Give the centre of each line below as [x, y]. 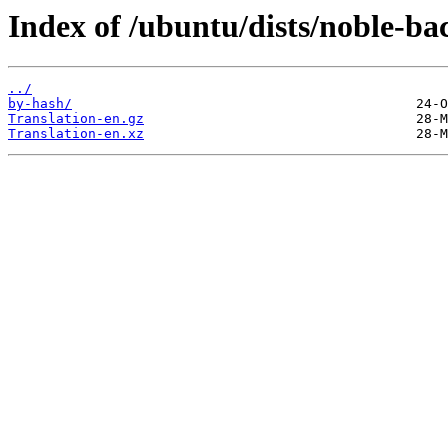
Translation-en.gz [76, 119]
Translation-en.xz [76, 134]
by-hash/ [40, 104]
